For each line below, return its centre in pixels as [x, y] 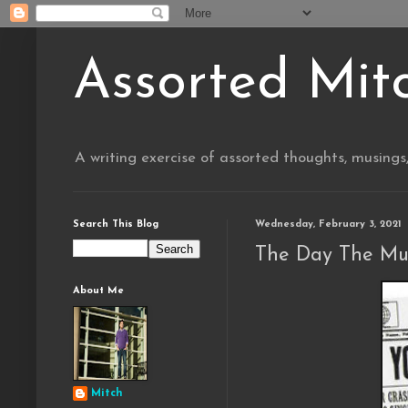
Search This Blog [116, 225]
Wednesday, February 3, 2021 [328, 225]
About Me [98, 291]
